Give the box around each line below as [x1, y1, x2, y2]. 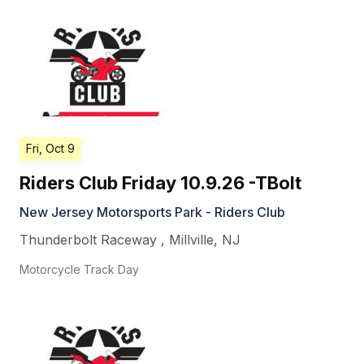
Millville [169, 232, 214, 249]
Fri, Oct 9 [26, 141, 75, 156]
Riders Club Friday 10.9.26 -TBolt [19, 172, 301, 194]
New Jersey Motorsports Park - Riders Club [19, 204, 285, 221]
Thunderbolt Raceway [19, 232, 157, 249]
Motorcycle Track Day [19, 262, 139, 277]
